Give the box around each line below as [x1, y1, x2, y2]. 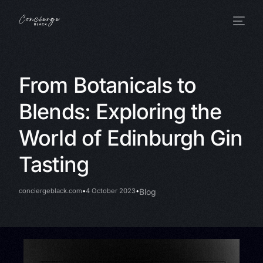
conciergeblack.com [19, 187, 83, 195]
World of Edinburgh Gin [19, 124, 243, 151]
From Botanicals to [19, 72, 196, 98]
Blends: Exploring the [19, 98, 221, 124]
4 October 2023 [86, 187, 136, 195]
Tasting [19, 151, 89, 177]
